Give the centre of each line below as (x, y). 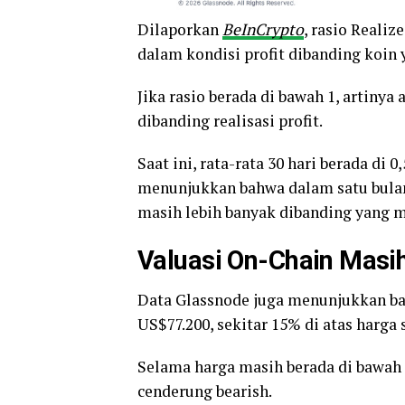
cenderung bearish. (205, 391)
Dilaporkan (180, 30)
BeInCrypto (263, 30)
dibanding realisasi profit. (230, 121)
